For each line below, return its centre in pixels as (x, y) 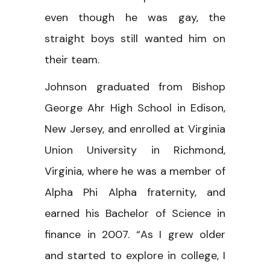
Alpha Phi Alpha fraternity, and (135, 192)
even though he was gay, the (135, 17)
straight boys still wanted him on (135, 38)
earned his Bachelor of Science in (135, 213)
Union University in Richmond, (135, 150)
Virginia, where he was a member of (135, 171)
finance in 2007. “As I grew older (135, 234)
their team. (72, 59)
